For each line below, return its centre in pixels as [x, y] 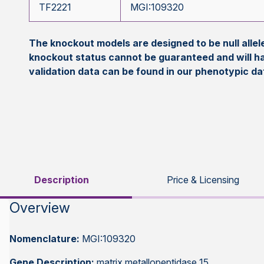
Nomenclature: [46, 239]
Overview [40, 208]
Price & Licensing [203, 180]
